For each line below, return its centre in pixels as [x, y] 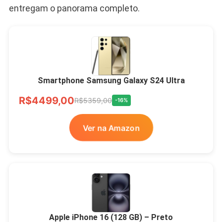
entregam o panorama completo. [74, 8]
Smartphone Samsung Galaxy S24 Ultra [111, 80]
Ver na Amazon [111, 127]
